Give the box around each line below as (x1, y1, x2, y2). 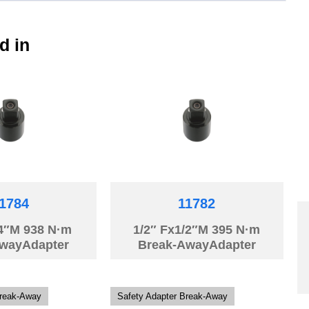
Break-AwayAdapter (137, 238, 256, 252)
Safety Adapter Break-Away (117, 291, 228, 302)
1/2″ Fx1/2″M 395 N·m (133, 223, 261, 237)
